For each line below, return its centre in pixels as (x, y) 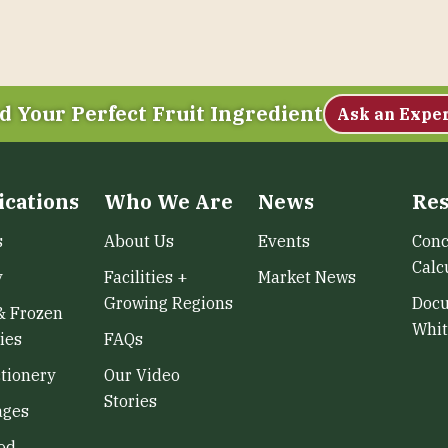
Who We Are (168, 201)
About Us (139, 241)
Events (284, 241)
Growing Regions (168, 303)
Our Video (142, 375)
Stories (130, 401)
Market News (307, 277)
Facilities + (146, 277)
